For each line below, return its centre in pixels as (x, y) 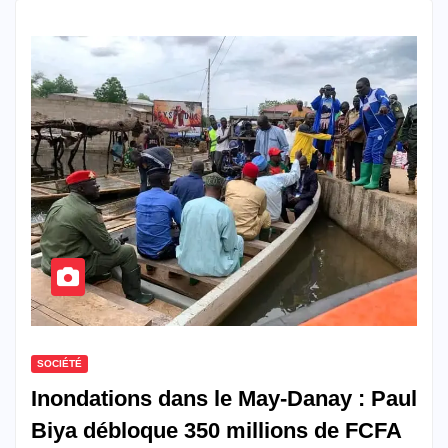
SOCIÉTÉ (59, 363)
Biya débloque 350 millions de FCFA (216, 430)
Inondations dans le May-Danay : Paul (224, 398)
